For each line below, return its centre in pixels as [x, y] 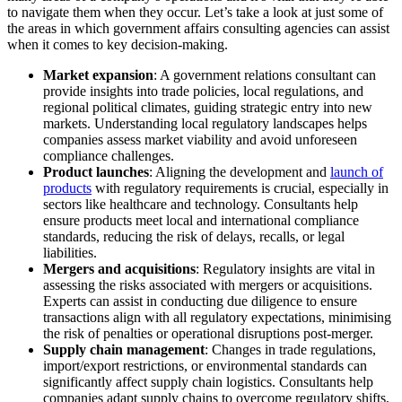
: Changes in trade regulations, [290, 350]
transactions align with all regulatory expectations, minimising [217, 318]
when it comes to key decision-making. [119, 45]
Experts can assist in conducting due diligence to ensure [200, 301]
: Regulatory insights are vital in [285, 269]
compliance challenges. [109, 156]
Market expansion [98, 75]
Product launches [96, 172]
